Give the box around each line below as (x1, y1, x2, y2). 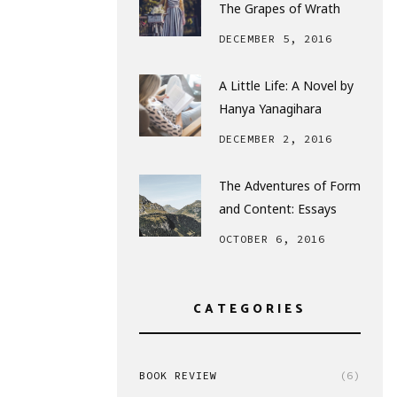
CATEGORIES (193, 300, 307, 320)
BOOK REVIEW (139, 369, 217, 382)
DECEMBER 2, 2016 (219, 132, 332, 145)
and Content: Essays (219, 200, 337, 217)
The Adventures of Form (219, 177, 361, 194)
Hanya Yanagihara (219, 100, 322, 117)
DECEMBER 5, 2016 (219, 32, 332, 45)
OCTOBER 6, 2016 (219, 232, 325, 245)
